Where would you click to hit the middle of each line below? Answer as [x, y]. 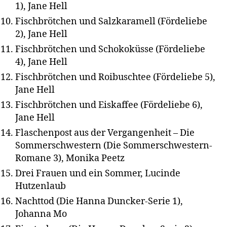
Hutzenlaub [41, 186]
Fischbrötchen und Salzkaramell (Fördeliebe [111, 22]
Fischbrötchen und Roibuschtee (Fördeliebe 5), [115, 78]
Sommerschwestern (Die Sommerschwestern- [114, 146]
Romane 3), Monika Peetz [70, 159]
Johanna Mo [41, 214]
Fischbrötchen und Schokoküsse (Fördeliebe [110, 50]
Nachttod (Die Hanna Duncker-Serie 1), [99, 202]
